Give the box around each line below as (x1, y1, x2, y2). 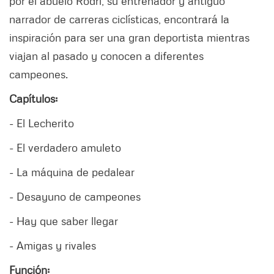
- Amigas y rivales (9, 239, 96, 253)
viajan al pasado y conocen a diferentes (9, 49, 204, 63)
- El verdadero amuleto (9, 141, 121, 155)
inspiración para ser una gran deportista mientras (9, 31, 250, 45)
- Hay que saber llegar (9, 214, 118, 228)
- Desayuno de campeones (9, 190, 144, 204)
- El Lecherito (9, 116, 74, 130)
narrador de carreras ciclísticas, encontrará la (9, 12, 229, 26)
